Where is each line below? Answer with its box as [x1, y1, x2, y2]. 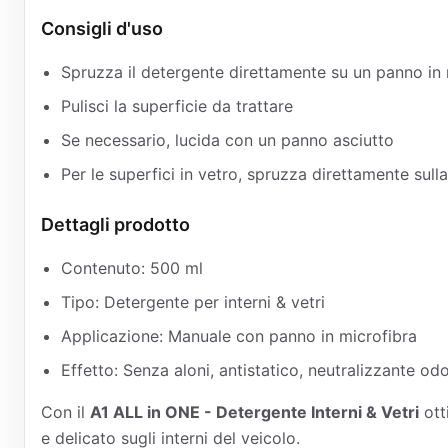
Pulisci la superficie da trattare [61, 96, 293, 116]
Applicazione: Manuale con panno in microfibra [61, 326, 417, 346]
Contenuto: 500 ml [61, 258, 203, 278]
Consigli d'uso [41, 18, 163, 39]
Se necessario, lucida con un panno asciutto [61, 130, 394, 150]
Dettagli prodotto [41, 214, 190, 235]
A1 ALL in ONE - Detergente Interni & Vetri [90, 402, 419, 422]
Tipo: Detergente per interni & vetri [61, 292, 325, 312]
